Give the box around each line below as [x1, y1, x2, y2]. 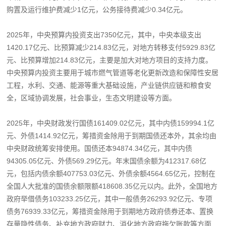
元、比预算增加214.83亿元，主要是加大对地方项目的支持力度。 [7, 55, 213, 64]
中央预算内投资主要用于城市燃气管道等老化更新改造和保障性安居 [7, 68, 219, 77]
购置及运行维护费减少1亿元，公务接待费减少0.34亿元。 [7, 5, 188, 14]
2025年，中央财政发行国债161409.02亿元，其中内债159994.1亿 [7, 119, 215, 127]
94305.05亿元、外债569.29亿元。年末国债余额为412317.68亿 [7, 156, 207, 165]
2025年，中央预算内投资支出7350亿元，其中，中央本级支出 [7, 30, 202, 39]
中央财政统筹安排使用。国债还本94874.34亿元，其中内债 [7, 144, 193, 152]
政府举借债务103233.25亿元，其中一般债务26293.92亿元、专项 [7, 194, 213, 203]
